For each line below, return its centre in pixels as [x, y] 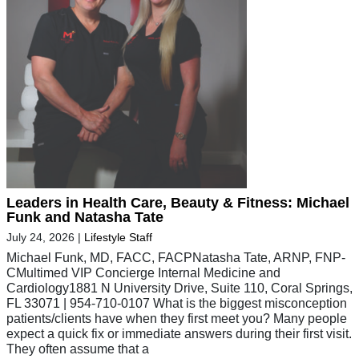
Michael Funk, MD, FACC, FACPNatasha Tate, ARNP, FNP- [176, 257]
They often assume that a [78, 348]
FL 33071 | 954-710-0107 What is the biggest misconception [177, 303]
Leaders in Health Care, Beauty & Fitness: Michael [178, 202]
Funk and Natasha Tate [85, 217]
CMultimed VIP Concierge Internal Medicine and [143, 272]
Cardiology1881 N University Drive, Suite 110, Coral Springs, [179, 287]
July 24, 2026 [40, 237]
